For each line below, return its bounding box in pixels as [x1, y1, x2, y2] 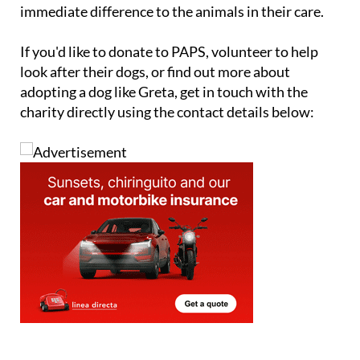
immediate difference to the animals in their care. [20, 2, 324, 21]
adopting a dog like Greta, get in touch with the [20, 83, 308, 101]
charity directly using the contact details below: [20, 103, 314, 121]
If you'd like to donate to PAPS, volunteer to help [20, 43, 318, 61]
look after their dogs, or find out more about [20, 63, 290, 81]
